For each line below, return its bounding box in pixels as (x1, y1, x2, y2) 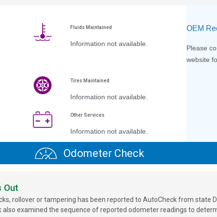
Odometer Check (61, 147, 144, 159)
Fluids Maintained (70, 25, 112, 31)
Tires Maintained (70, 78, 109, 84)
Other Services (70, 112, 105, 118)
